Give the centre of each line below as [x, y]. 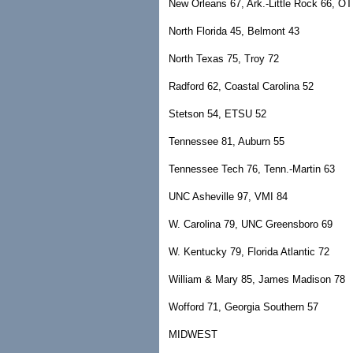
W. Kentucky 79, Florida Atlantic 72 [249, 252]
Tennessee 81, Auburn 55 [227, 141]
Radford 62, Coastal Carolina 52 [241, 86]
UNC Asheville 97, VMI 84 [228, 197]
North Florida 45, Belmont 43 [234, 31]
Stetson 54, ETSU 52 [217, 114]
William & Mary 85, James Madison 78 [257, 279]
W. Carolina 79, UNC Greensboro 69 [251, 224]
